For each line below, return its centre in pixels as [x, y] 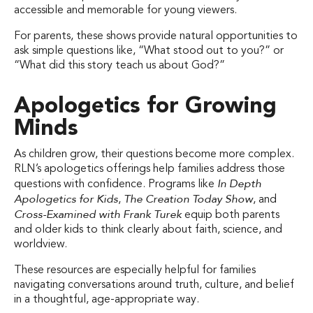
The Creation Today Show [188, 199]
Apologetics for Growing [145, 107]
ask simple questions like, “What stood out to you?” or [149, 51]
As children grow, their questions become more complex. [154, 154]
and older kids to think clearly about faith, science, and [148, 230]
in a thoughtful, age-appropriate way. [107, 299]
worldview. [41, 244]
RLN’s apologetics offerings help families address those [150, 169]
